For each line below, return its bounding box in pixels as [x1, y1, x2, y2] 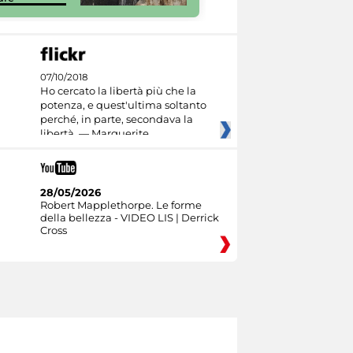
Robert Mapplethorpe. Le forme [39, 198, 202, 211]
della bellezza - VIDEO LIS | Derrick [39, 210, 219, 224]
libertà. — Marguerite [39, 127, 149, 139]
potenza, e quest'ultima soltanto [39, 98, 206, 111]
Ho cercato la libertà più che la [39, 84, 196, 97]
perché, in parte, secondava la [39, 113, 193, 125]
